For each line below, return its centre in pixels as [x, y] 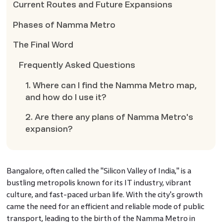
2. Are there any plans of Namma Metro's [110, 117]
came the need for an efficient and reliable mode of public [105, 206]
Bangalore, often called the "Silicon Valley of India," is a [99, 170]
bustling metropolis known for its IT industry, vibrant [99, 182]
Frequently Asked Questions [77, 65]
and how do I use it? [66, 97]
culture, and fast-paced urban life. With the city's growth [104, 194]
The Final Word [43, 45]
